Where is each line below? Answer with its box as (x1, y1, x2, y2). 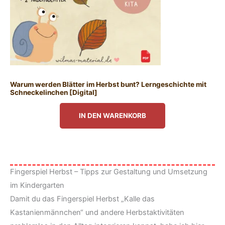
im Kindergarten (10, 180, 64, 190)
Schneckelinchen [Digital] (10, 88, 97, 96)
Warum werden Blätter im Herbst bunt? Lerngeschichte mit (10, 80, 206, 88)
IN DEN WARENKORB (79, 111, 146, 120)
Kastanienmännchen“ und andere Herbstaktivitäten (10, 207, 184, 217)
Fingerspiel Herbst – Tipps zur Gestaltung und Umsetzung (10, 167, 207, 176)
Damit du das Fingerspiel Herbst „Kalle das (10, 194, 155, 203)
